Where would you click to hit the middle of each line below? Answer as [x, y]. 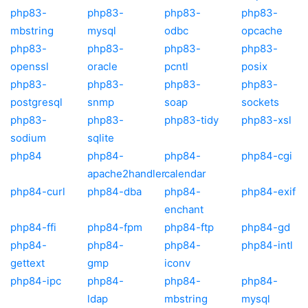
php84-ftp [189, 227]
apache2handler [126, 173]
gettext [27, 263]
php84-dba [114, 191]
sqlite [101, 137]
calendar [185, 173]
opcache [262, 30]
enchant [184, 209]
